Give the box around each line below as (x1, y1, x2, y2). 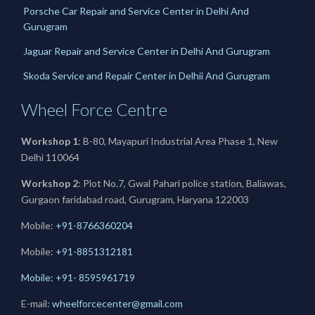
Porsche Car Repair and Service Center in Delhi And (23, 4, 249, 17)
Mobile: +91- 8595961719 (21, 271, 135, 283)
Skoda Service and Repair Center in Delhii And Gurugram (23, 69, 270, 82)
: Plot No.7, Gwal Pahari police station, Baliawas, (78, 176, 286, 189)
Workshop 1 (21, 134, 78, 147)
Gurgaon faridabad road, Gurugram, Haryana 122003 (21, 193, 249, 205)
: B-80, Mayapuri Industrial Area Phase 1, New (78, 134, 278, 147)
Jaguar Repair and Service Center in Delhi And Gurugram (23, 44, 270, 57)
